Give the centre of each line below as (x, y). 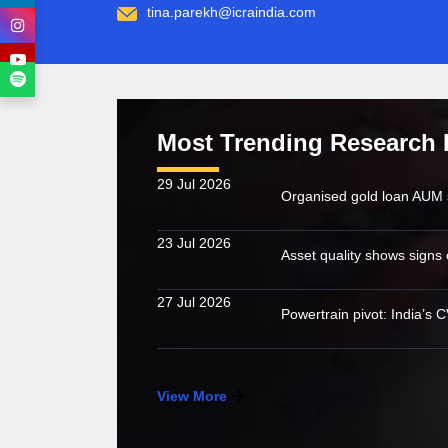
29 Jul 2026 (194, 184)
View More (192, 396)
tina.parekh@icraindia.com (231, 12)
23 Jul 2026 (194, 243)
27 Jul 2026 (194, 302)
